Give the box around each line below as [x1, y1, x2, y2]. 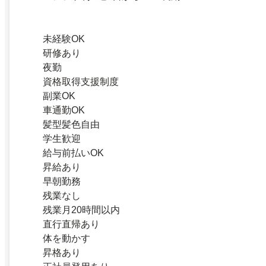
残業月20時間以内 [43, 205, 120, 215]
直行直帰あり [43, 219, 100, 229]
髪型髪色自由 [43, 119, 100, 129]
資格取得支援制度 [43, 77, 119, 87]
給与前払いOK [43, 148, 104, 158]
